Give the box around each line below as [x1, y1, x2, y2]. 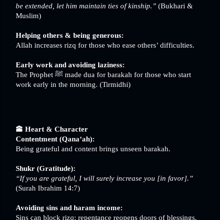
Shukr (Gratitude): [16, 164, 76, 172]
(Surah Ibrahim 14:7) [16, 184, 80, 192]
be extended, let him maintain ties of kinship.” [16, 1, 156, 10]
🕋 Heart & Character [16, 125, 88, 133]
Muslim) [16, 11, 41, 20]
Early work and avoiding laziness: [16, 60, 125, 69]
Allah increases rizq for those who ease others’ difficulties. [16, 41, 194, 49]
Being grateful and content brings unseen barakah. [16, 144, 170, 153]
